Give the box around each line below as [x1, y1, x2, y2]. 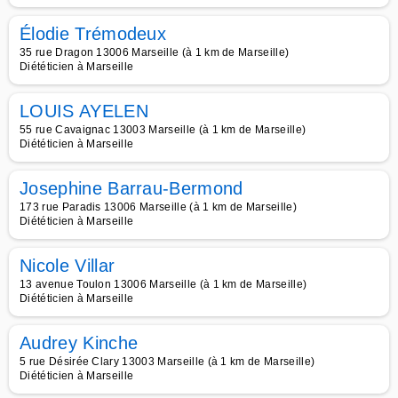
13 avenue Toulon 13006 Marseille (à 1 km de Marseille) [20, 278, 307, 291]
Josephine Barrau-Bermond [20, 179, 243, 198]
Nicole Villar [20, 256, 115, 275]
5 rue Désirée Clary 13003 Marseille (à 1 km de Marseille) [20, 355, 315, 368]
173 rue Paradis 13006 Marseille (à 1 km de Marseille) [20, 201, 297, 213]
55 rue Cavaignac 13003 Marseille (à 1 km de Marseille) [20, 123, 306, 136]
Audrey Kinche [20, 333, 139, 353]
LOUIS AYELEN [20, 101, 148, 121]
